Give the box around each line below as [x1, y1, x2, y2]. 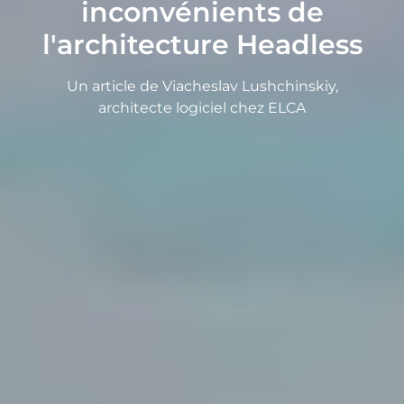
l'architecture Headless [41, 27, 363, 61]
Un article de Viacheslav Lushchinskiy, [66, 77, 338, 95]
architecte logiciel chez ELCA [98, 98, 306, 116]
